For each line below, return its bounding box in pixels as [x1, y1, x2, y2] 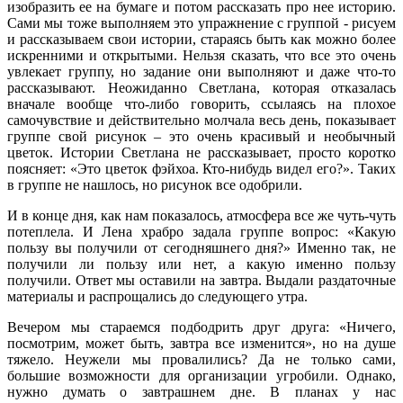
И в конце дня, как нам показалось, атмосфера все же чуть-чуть [7, 207, 396, 223]
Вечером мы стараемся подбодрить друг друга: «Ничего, [7, 318, 396, 335]
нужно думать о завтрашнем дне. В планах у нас [7, 383, 396, 399]
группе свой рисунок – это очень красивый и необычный [7, 128, 396, 144]
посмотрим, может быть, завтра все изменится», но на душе [7, 335, 396, 351]
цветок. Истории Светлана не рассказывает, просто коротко [7, 144, 396, 160]
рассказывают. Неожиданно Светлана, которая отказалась [7, 79, 396, 95]
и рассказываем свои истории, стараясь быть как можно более [7, 31, 396, 47]
